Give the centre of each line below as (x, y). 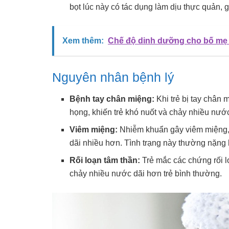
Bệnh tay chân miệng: (112, 99)
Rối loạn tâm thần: (105, 161)
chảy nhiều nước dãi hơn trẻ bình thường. (146, 174)
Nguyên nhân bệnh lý (113, 77)
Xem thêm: (83, 40)
